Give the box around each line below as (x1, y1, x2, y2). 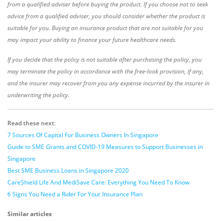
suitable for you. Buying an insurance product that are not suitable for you (7, 24, 203, 33)
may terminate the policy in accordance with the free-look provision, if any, (7, 67, 204, 76)
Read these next (7, 119, 54, 128)
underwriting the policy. (7, 91, 70, 100)
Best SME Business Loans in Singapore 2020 (7, 166, 129, 175)
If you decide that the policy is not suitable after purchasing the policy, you (7, 55, 202, 64)
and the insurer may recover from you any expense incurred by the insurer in (7, 79, 210, 88)
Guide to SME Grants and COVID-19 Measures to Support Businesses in (7, 143, 203, 151)
